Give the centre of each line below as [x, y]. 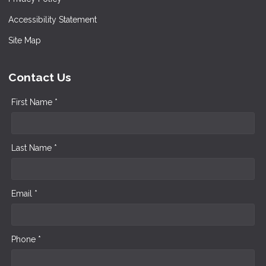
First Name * [34, 102]
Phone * [26, 240]
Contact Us [40, 77]
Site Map [25, 41]
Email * [24, 194]
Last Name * [34, 148]
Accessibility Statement [53, 20]
